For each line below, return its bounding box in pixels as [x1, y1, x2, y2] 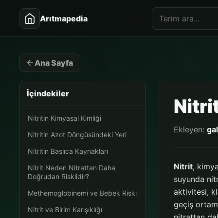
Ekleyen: [174, 125, 207, 134]
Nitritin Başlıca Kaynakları [28, 147, 109, 155]
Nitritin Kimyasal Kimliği [28, 114, 102, 122]
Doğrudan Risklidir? [28, 172, 90, 181]
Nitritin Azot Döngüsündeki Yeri [28, 130, 127, 139]
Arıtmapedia [40, 13, 88, 23]
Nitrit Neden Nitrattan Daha [28, 163, 116, 172]
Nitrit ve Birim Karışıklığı [28, 205, 103, 214]
